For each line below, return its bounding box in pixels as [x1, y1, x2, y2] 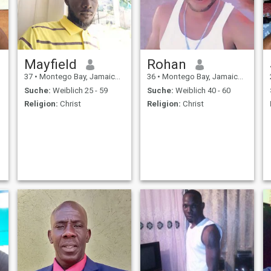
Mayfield [24, 56, 77, 73]
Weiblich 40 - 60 [173, 85, 230, 95]
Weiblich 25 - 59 [50, 85, 108, 95]
